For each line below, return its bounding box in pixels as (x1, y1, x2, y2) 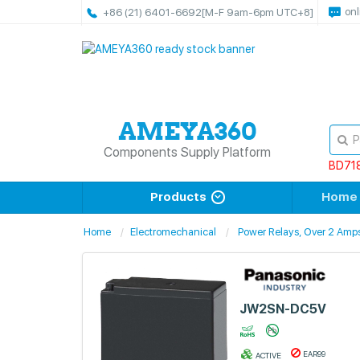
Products (149, 190, 207, 204)
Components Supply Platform (104, 145, 272, 160)
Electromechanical (130, 226, 216, 238)
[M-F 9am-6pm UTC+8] (202, 6, 313, 18)
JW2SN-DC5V (239, 301, 326, 317)
